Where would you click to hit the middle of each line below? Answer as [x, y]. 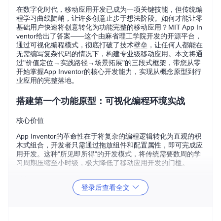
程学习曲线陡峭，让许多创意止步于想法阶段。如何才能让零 [110, 18]
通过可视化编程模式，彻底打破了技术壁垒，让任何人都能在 [110, 45]
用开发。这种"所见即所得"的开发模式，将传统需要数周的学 [109, 154]
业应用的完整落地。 [47, 80]
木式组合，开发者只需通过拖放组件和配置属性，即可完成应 [110, 145]
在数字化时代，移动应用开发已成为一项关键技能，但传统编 [110, 9]
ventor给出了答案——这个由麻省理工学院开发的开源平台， [109, 36]
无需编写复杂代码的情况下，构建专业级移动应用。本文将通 [110, 54]
